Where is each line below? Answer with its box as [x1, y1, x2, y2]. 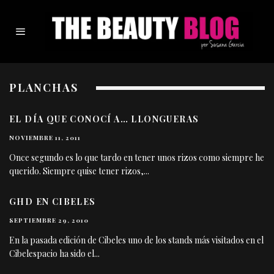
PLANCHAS [9, 80, 78, 95]
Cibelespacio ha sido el [9, 248, 94, 260]
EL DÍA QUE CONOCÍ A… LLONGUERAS [9, 113, 199, 125]
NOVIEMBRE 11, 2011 [9, 133, 81, 143]
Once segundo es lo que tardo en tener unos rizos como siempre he [9, 152, 264, 164]
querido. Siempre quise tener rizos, [9, 165, 144, 177]
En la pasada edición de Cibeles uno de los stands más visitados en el [9, 234, 264, 246]
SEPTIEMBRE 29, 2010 [9, 216, 89, 225]
